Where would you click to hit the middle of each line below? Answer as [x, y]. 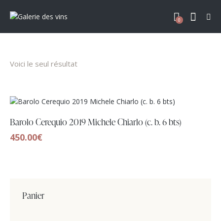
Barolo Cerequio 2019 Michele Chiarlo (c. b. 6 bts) [96, 121]
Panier [33, 195]
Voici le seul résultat [44, 64]
